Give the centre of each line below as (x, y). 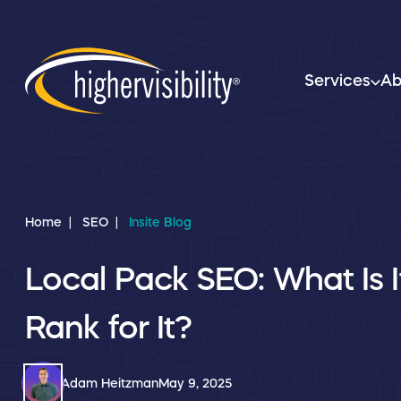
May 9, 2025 (195, 383)
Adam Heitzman (110, 383)
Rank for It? (109, 326)
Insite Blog (160, 222)
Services (337, 81)
